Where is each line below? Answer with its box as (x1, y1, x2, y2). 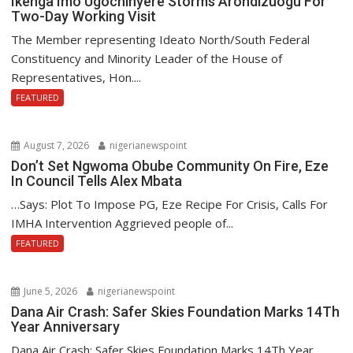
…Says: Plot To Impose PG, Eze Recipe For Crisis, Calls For (11, 196, 329, 212)
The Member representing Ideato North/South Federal (11, 32, 310, 47)
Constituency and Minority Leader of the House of (11, 50, 283, 66)
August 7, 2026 (21, 139, 90, 152)
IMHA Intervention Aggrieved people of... (11, 215, 234, 231)
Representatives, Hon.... (11, 69, 142, 85)
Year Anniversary (11, 318, 121, 335)
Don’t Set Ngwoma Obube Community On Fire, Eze (11, 158, 329, 174)
